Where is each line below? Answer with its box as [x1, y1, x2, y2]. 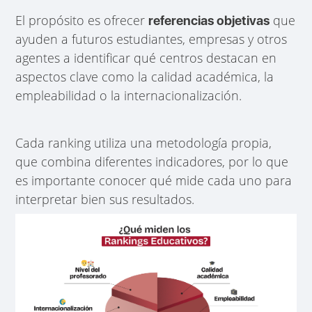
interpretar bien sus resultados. [15, 190, 195, 208]
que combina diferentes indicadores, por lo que [15, 153, 289, 170]
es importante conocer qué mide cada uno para [15, 171, 292, 189]
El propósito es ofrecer [15, 11, 149, 29]
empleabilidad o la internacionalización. [15, 86, 242, 104]
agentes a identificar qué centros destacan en [15, 49, 277, 66]
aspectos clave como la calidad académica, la [15, 68, 274, 85]
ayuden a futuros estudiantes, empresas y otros [15, 30, 288, 47]
